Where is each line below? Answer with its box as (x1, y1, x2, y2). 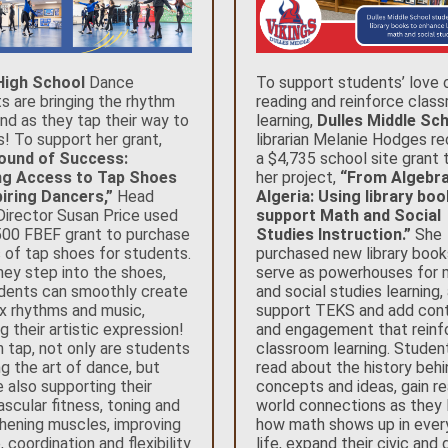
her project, (256, 168, 340, 187)
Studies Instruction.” (256, 225, 411, 244)
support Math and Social (256, 206, 441, 225)
